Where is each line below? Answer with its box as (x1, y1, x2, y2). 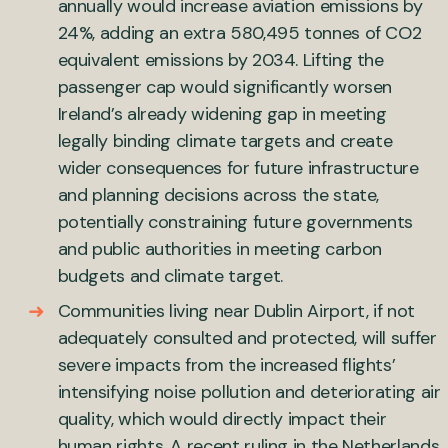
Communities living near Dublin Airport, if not (57, 298, 415, 323)
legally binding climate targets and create (57, 128, 393, 153)
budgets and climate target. (57, 263, 283, 288)
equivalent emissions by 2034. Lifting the (57, 47, 384, 72)
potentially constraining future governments (57, 209, 414, 234)
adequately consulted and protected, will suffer (57, 325, 437, 350)
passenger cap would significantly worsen (57, 74, 393, 99)
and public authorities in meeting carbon (57, 236, 383, 261)
